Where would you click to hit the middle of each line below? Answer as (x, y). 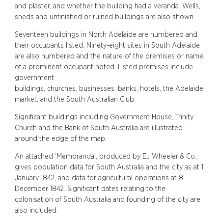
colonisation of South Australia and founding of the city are (108, 199)
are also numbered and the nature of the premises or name (109, 56)
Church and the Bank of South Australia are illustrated (99, 128)
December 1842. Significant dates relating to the (90, 189)
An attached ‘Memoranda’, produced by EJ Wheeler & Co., (106, 156)
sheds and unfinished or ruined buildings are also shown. (106, 17)
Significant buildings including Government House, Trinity (104, 117)
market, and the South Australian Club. (76, 99)
